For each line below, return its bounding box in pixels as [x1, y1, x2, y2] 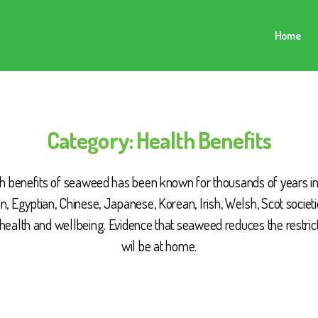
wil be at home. [121, 236, 197, 255]
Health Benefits [136, 126, 272, 155]
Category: [46, 126, 133, 155]
